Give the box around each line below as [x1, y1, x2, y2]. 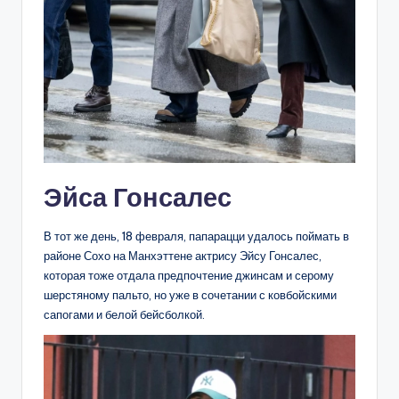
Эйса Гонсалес [44, 180, 232, 214]
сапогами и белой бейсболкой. [44, 306, 205, 322]
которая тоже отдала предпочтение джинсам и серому [44, 267, 334, 282]
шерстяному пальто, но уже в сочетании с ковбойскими [44, 287, 337, 302]
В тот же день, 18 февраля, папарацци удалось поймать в [44, 228, 349, 243]
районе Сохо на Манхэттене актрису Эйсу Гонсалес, [44, 248, 322, 263]
